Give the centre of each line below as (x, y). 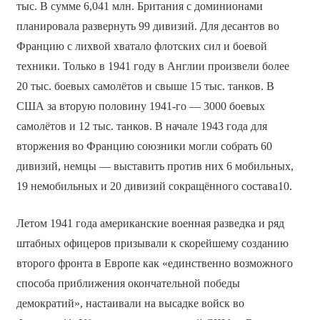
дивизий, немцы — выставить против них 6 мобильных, (155, 166)
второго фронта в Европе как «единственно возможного (154, 263)
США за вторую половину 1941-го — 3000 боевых (140, 106)
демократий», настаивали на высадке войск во (130, 303)
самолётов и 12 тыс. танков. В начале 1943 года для (141, 126)
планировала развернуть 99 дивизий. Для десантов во (147, 26)
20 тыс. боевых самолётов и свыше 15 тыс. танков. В (145, 86)
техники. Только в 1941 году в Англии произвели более (152, 66)
